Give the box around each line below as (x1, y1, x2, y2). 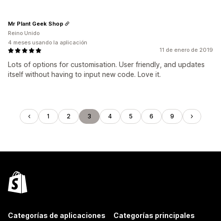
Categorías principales (113, 211, 195, 220)
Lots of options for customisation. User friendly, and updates (8, 60, 205, 69)
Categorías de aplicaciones (8, 211, 106, 220)
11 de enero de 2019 (159, 46, 213, 53)
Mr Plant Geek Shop (8, 20, 63, 27)
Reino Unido (8, 30, 39, 37)
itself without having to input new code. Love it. (8, 70, 161, 78)
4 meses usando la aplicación (8, 39, 87, 46)
